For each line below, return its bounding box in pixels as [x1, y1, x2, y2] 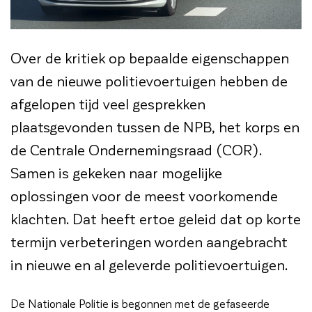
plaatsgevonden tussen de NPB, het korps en [10, 117, 299, 135]
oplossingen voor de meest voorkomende [10, 186, 278, 204]
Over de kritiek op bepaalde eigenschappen [10, 48, 289, 66]
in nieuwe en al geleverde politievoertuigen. [10, 255, 288, 273]
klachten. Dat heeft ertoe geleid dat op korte [10, 209, 301, 227]
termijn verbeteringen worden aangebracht [10, 232, 288, 250]
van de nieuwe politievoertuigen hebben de [10, 71, 288, 89]
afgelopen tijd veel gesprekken [10, 94, 205, 112]
